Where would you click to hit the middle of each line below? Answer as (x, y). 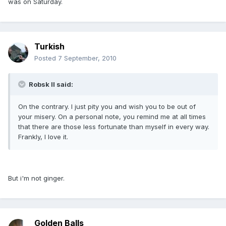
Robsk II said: (50, 84)
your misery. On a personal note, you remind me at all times (112, 117)
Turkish (49, 47)
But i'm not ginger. (36, 178)
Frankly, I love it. (43, 137)
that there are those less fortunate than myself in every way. (114, 127)
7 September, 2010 (87, 58)
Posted (46, 58)
